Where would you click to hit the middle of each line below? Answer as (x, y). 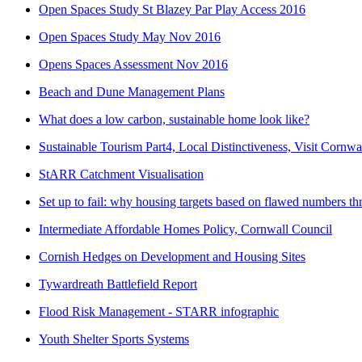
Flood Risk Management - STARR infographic (159, 312)
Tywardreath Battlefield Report (118, 284)
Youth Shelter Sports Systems (114, 339)
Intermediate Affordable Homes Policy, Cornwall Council (185, 229)
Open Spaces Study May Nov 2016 (130, 37)
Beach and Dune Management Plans (132, 92)
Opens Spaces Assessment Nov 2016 (133, 65)
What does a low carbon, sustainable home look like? (174, 120)
